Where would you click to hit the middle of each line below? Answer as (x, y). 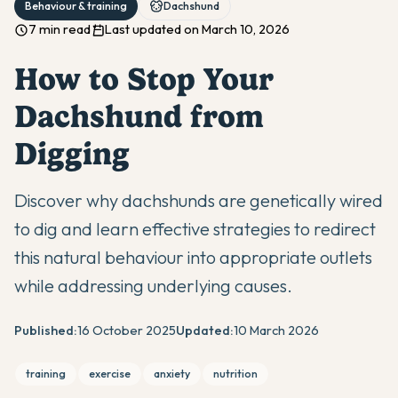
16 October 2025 (127, 330)
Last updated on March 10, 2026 (197, 29)
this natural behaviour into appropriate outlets (193, 257)
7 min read (60, 29)
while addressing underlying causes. (153, 286)
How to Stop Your (144, 79)
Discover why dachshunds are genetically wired (199, 200)
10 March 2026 (276, 330)
